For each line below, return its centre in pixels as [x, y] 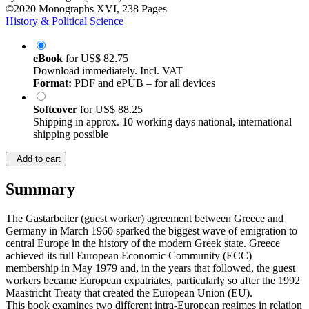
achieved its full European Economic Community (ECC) [129, 256]
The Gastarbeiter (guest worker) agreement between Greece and [144, 219]
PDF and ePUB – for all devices [143, 83]
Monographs [66, 9]
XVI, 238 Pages [132, 9]
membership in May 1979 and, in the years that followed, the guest [150, 268]
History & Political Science [64, 21]
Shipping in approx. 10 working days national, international [162, 122]
